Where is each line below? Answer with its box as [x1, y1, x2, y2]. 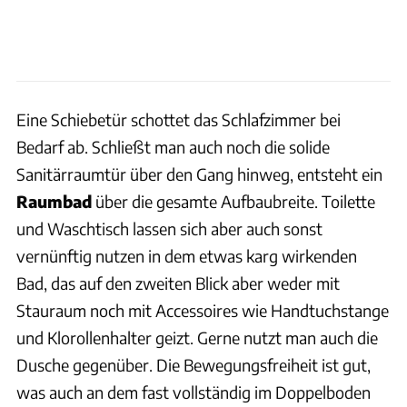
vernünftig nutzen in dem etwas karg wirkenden [16, 245, 357, 267]
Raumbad [16, 191, 92, 213]
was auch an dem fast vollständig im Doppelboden [16, 382, 371, 403]
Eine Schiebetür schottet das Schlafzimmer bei [16, 109, 341, 131]
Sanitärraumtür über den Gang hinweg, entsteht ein [16, 164, 382, 185]
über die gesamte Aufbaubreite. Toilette [92, 191, 375, 213]
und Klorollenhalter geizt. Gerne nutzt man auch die [16, 327, 378, 349]
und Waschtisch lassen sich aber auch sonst [16, 218, 323, 240]
